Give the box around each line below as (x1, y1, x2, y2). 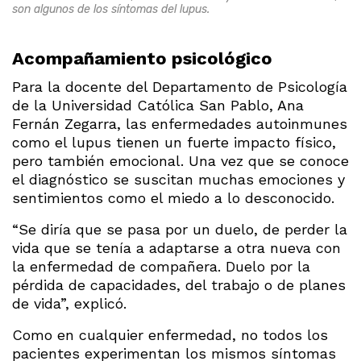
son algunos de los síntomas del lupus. (12, 2, 210, 16)
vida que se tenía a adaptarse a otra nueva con (12, 239, 341, 256)
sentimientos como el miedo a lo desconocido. (12, 189, 334, 206)
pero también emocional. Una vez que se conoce (12, 151, 349, 169)
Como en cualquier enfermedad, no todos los (12, 326, 328, 343)
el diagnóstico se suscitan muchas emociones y (12, 170, 345, 188)
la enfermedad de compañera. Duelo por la (12, 257, 310, 275)
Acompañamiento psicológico (12, 48, 272, 68)
